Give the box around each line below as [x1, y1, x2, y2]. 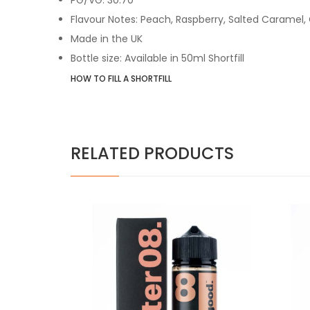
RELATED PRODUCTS [71, 141, 234, 165]
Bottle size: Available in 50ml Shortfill [71, 51, 244, 65]
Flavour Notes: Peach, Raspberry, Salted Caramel [71, 12, 304, 26]
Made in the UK [71, 31, 143, 46]
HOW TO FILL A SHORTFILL [71, 72, 172, 84]
